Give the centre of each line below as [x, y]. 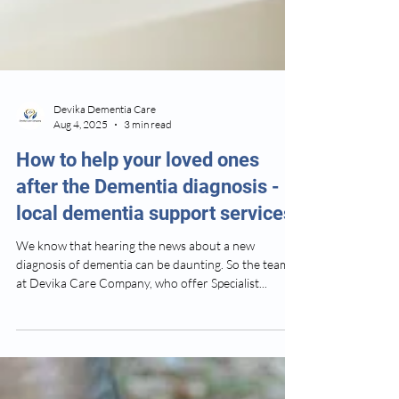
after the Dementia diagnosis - [148, 226]
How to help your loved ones [138, 199]
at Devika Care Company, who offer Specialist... [142, 322]
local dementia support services [155, 252]
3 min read [148, 163]
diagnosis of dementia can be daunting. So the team [153, 303]
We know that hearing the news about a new [135, 285]
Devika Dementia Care [105, 148]
